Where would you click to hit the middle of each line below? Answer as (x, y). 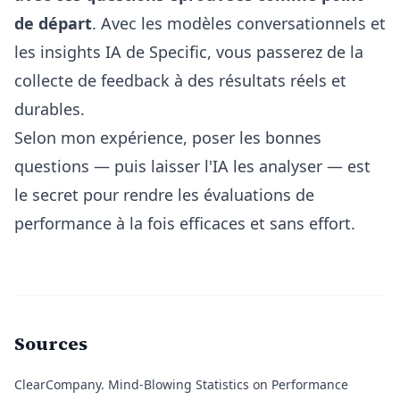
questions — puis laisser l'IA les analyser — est (192, 166)
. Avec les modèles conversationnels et (239, 23)
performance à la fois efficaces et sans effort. (185, 223)
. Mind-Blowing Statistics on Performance (225, 384)
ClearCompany (58, 384)
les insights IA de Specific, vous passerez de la (189, 52)
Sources (51, 344)
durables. (50, 109)
